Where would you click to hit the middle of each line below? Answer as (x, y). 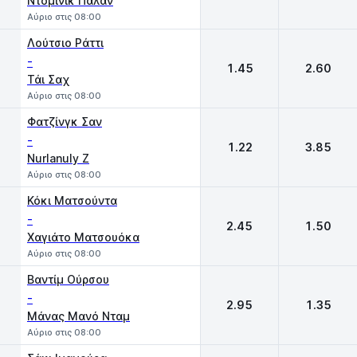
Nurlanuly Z (58, 158)
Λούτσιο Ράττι (65, 43)
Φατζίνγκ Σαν (65, 122)
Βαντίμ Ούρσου (68, 279)
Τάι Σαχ (49, 79)
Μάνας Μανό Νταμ (78, 316)
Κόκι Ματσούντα (72, 200)
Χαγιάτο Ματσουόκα (83, 237)
